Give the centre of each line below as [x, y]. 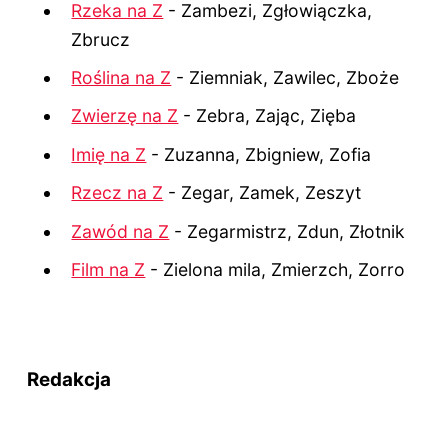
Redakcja [68, 380]
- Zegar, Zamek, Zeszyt [262, 193]
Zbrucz [101, 39]
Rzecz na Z [117, 193]
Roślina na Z [121, 78]
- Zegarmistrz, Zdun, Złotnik [287, 231]
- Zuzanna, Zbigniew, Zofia [259, 154]
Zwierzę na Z [125, 116]
